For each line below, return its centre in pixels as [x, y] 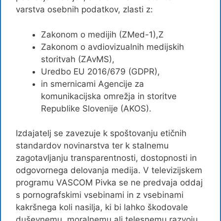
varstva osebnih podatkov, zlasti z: [84, 9]
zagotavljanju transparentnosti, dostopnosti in [106, 158]
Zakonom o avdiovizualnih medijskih [112, 47]
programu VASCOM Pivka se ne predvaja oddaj [109, 183]
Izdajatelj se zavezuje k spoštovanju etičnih [101, 133]
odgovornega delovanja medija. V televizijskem [109, 170]
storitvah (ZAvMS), [78, 59]
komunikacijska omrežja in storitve [109, 96]
